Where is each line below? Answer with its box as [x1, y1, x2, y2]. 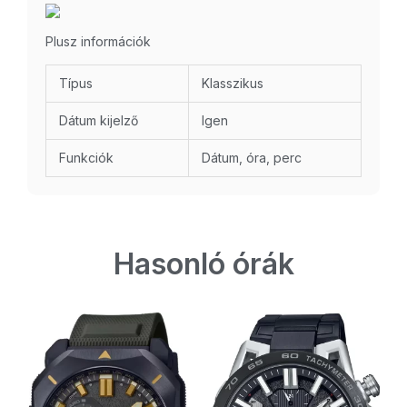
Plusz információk [45, 34, 151, 50]
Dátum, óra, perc [202, 150, 302, 166]
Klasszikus [202, 75, 263, 92]
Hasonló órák [113, 246, 294, 283]
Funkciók [59, 150, 114, 166]
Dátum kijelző [59, 113, 138, 129]
